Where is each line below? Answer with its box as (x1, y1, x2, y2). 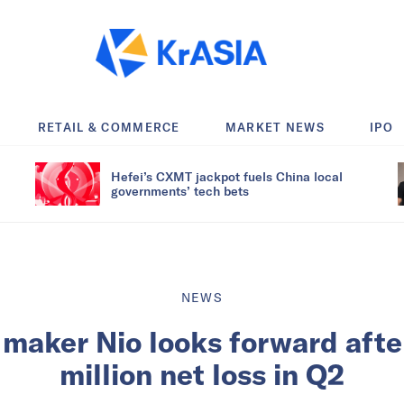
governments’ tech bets (111, 182, 249, 198)
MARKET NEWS (225, 119, 326, 134)
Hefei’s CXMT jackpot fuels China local (111, 168, 343, 184)
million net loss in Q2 (60, 355, 344, 392)
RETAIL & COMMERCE (37, 119, 180, 134)
